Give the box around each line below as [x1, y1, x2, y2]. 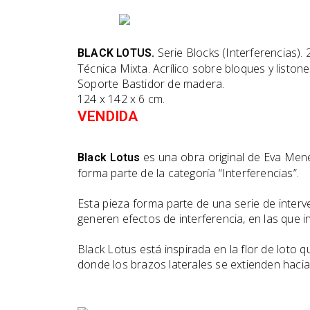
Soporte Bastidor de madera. [77, 75, 225, 91]
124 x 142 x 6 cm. [77, 91, 165, 107]
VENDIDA [77, 107, 138, 125]
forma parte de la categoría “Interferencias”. [77, 165, 302, 181]
